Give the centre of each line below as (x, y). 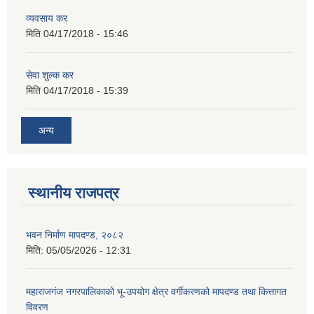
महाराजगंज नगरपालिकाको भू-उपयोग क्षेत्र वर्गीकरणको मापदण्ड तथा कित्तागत (156, 291)
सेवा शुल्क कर (50, 75)
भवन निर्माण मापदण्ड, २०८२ (75, 234)
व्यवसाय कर (47, 19)
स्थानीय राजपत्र (74, 193)
